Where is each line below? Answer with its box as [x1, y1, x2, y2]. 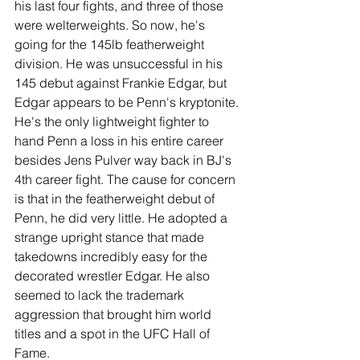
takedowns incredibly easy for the [14, 248, 211, 265]
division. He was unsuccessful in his [14, 55, 226, 72]
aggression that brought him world [14, 306, 215, 323]
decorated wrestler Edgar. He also [14, 268, 213, 284]
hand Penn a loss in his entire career [14, 133, 227, 149]
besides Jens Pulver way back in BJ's [14, 152, 235, 169]
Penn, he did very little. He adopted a [14, 210, 231, 227]
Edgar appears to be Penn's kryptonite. [14, 94, 242, 111]
